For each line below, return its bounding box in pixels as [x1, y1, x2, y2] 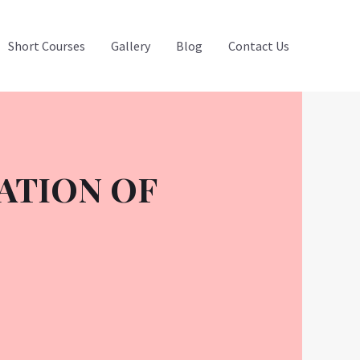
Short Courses [8, 37, 85, 54]
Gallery [111, 37, 150, 54]
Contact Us [228, 37, 289, 54]
